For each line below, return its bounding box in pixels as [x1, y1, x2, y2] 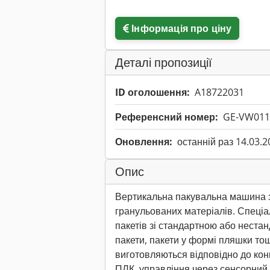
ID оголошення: [115, 86, 190, 99]
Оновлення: [115, 135, 172, 149]
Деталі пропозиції [115, 54, 212, 71]
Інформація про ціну [131, 22, 232, 36]
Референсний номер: [115, 110, 218, 124]
